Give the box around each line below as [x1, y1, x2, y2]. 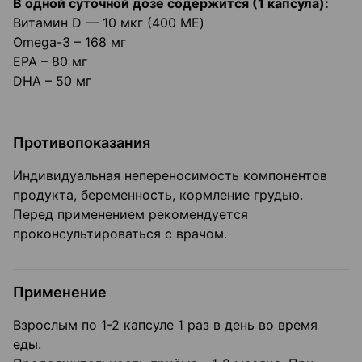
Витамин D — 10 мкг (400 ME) [13, 15, 204, 32]
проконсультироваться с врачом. [13, 225, 227, 242]
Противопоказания [13, 134, 150, 152]
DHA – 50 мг [13, 73, 91, 90]
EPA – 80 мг [13, 53, 87, 70]
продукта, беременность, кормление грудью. [13, 187, 303, 204]
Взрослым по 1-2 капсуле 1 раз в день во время [13, 317, 318, 334]
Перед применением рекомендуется [13, 206, 248, 223]
